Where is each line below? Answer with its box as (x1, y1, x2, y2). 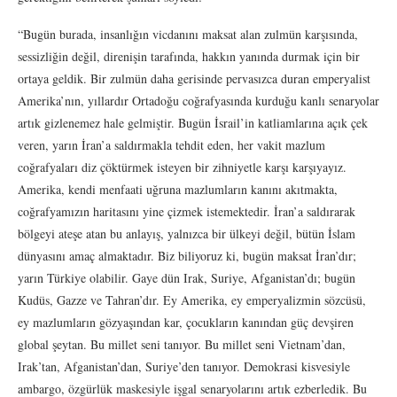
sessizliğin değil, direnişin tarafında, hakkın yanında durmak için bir (18, 47, 360, 65)
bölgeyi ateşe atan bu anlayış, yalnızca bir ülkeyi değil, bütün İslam (18, 224, 355, 242)
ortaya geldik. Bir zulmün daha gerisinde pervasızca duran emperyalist (18, 69, 370, 87)
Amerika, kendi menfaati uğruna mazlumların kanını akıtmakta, (18, 180, 338, 198)
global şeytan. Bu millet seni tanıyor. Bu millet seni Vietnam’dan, (18, 335, 346, 353)
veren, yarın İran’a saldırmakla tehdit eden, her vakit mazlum (18, 136, 325, 153)
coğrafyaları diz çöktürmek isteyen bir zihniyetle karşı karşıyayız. (18, 158, 346, 175)
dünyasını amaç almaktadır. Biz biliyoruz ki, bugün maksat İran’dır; (18, 246, 356, 264)
